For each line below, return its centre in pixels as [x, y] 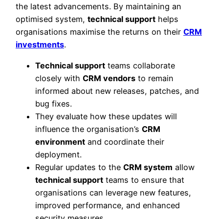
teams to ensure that [144, 180]
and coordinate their [125, 142]
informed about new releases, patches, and [117, 91]
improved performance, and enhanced [108, 205]
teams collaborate [140, 65]
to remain [154, 78]
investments [40, 45]
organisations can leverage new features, [113, 192]
